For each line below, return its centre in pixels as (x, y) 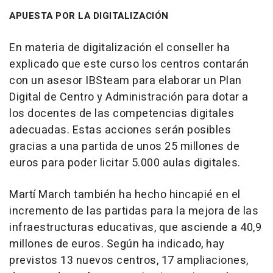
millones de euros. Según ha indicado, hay (117, 244)
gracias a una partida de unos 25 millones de (124, 146)
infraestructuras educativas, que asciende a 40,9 (135, 227)
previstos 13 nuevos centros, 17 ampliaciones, (129, 260)
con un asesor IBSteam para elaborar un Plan (126, 80)
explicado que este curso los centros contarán (129, 64)
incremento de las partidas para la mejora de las (134, 211)
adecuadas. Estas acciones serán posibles (120, 130)
